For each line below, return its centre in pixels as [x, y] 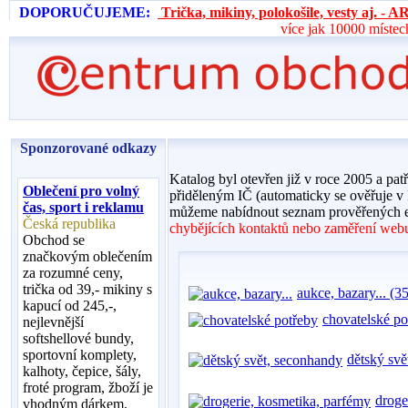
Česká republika [69, 224]
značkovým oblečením [87, 256]
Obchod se [54, 240]
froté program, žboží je [88, 388]
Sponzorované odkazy [88, 148]
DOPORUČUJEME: [85, 12]
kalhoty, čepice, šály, [82, 371]
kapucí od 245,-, [70, 306]
